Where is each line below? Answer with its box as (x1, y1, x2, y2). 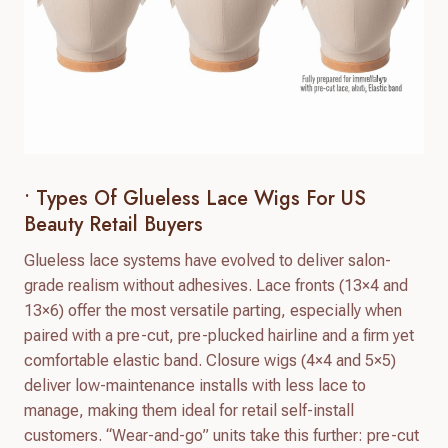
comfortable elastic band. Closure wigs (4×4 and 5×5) (24, 350, 396, 370)
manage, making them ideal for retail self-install (24, 400, 354, 420)
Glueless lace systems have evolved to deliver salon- (24, 250, 391, 270)
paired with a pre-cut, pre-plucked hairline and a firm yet (24, 325, 414, 345)
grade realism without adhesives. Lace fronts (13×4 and (24, 275, 408, 295)
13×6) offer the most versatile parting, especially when (24, 300, 402, 320)
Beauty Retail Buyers (24, 209, 203, 239)
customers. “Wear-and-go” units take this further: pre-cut (24, 425, 419, 445)
